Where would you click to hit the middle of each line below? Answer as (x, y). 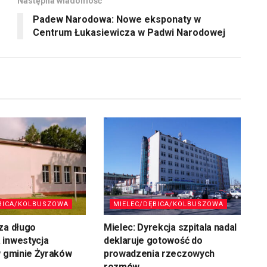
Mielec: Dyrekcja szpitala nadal (170, 228)
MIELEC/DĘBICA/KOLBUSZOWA (168, 204)
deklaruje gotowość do (153, 241)
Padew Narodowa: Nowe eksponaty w (117, 19)
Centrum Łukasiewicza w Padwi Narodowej (129, 32)
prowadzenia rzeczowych (159, 254)
